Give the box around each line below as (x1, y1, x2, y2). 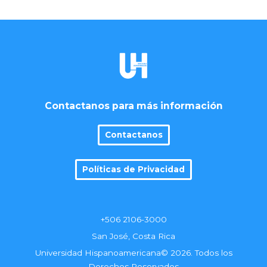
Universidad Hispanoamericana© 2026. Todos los (35, 248, 232, 257)
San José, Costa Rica (92, 231, 175, 241)
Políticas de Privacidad (82, 164, 185, 174)
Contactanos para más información (44, 100, 223, 111)
